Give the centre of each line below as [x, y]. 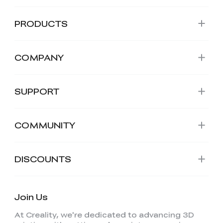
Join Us [31, 196]
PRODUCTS [41, 23]
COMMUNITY [45, 125]
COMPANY [39, 57]
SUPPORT [37, 91]
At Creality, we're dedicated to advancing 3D [104, 214]
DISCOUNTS [43, 159]
